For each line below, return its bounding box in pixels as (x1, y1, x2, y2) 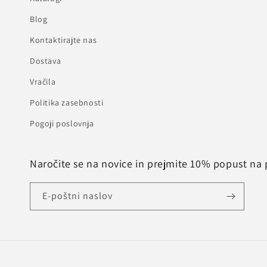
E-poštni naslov (42, 190, 113, 202)
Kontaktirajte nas (30, 35, 97, 45)
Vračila (30, 76, 56, 87)
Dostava (30, 55, 61, 66)
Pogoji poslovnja (30, 118, 94, 129)
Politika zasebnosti (30, 97, 104, 108)
